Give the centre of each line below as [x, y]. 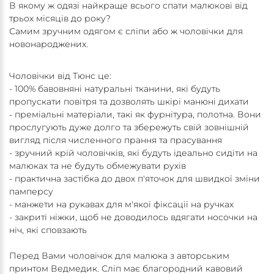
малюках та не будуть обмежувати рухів [98, 166]
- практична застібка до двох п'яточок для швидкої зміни [135, 179]
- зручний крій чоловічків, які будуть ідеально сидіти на [133, 153]
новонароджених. [49, 44]
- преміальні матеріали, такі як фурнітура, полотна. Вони [135, 115]
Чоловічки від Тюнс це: [60, 76]
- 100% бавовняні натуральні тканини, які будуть [115, 89]
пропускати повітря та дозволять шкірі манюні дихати [129, 102]
